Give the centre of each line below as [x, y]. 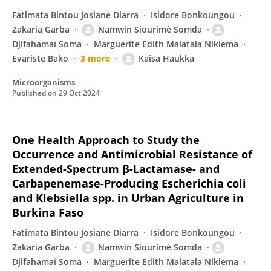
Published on [35, 93]
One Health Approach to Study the [106, 140]
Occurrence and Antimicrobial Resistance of [132, 154]
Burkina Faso [48, 212]
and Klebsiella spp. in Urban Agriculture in [128, 198]
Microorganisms [44, 82]
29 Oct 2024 [79, 93]
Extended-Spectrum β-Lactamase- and [116, 169]
